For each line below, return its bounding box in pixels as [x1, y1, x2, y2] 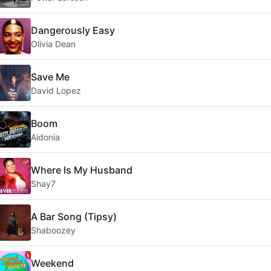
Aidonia [31, 131, 60, 142]
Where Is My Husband [31, 163, 132, 176]
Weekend [31, 256, 74, 269]
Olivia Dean [31, 38, 76, 49]
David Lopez [31, 85, 81, 96]
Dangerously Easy [31, 24, 115, 36]
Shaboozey [31, 224, 76, 235]
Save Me [31, 70, 70, 83]
